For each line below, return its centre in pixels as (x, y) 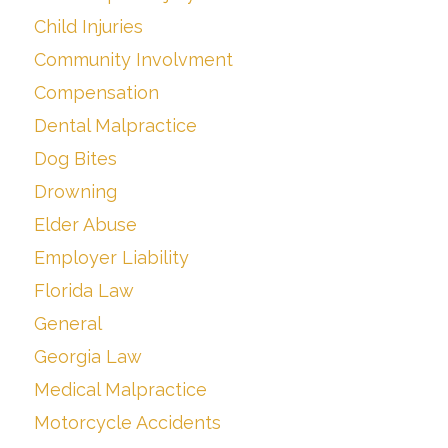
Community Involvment (133, 60)
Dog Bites (75, 159)
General (68, 324)
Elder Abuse (85, 225)
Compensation (96, 93)
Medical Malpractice (120, 390)
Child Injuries (88, 27)
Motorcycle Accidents (127, 423)
